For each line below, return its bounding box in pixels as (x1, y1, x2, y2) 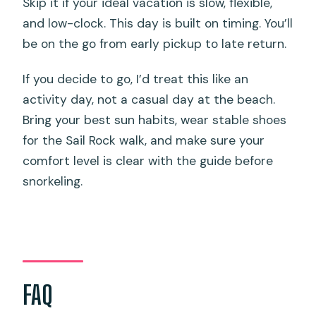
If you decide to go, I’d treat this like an (23, 71, 249, 87)
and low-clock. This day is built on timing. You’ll (23, 16, 293, 32)
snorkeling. (23, 174, 83, 190)
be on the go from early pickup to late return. (23, 36, 287, 52)
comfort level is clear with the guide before (23, 153, 274, 169)
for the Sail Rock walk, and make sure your (23, 133, 265, 149)
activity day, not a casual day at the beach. (23, 92, 276, 108)
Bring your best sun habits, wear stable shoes (23, 112, 287, 128)
